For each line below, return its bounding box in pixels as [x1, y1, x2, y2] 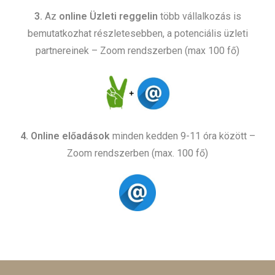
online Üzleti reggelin [58, 10, 158, 23]
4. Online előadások [20, 130, 112, 142]
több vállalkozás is [157, 10, 241, 23]
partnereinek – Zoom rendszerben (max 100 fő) [36, 45, 239, 57]
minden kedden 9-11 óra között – [112, 130, 255, 142]
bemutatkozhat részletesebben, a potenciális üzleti [27, 28, 248, 40]
